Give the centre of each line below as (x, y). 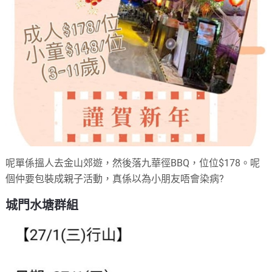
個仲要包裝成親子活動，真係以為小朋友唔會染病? (115, 179)
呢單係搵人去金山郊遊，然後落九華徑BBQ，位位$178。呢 (133, 163)
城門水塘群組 (42, 206)
